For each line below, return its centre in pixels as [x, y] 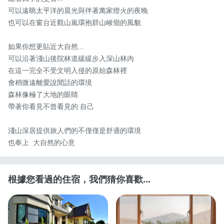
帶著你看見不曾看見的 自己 [52, 107]
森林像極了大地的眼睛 [44, 95]
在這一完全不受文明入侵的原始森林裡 [67, 71]
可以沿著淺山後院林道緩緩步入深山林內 [72, 59]
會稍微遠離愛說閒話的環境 [50, 83]
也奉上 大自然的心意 [41, 143]
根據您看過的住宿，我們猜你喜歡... [79, 180]
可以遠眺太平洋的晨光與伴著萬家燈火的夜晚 [79, 11]
